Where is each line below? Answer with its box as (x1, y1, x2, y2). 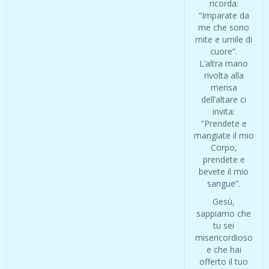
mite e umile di (195, 34, 252, 46)
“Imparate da (198, 10, 249, 22)
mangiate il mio (193, 130, 254, 142)
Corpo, (210, 142, 237, 154)
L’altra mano (199, 58, 248, 70)
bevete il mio (199, 166, 249, 178)
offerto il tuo (199, 256, 248, 268)
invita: (213, 106, 235, 118)
